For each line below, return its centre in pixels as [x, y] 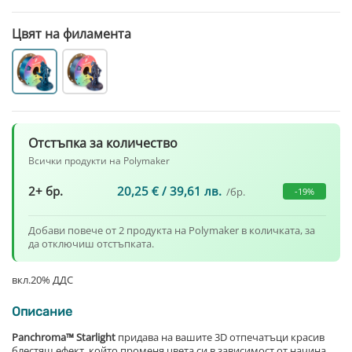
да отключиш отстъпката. [91, 243]
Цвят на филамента [71, 33]
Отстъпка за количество [103, 143]
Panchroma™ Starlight [64, 337]
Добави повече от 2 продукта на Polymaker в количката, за [172, 230]
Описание [42, 311]
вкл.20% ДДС [42, 279]
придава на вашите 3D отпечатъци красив [220, 337]
